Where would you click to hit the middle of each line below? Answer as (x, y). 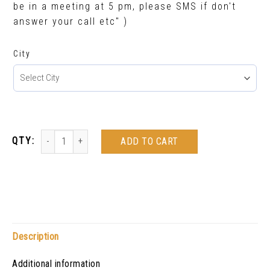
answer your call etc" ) (71, 22)
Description (36, 236)
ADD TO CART (149, 141)
